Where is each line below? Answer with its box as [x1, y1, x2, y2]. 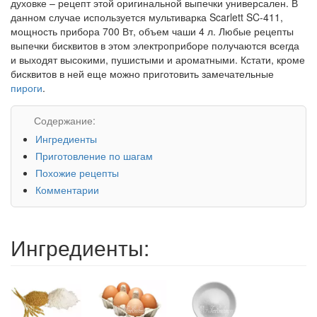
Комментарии [35, 182, 99, 197]
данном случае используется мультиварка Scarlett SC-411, [11, 9, 283, 24]
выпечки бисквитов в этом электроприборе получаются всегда [11, 38, 299, 52]
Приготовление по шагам [35, 148, 153, 163]
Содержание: [31, 113, 96, 127]
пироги [11, 80, 42, 95]
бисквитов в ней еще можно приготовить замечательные [11, 66, 274, 81]
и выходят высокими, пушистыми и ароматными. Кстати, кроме [11, 52, 305, 67]
